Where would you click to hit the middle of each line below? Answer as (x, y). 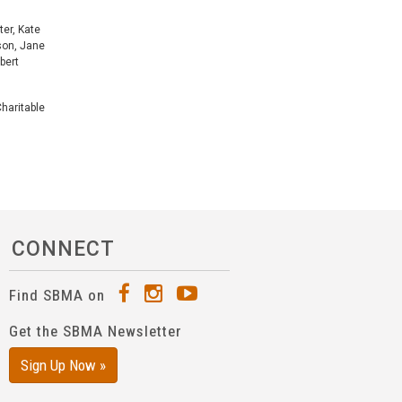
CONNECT (63, 249)
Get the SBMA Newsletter (95, 331)
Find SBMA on (59, 295)
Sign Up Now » (63, 365)
